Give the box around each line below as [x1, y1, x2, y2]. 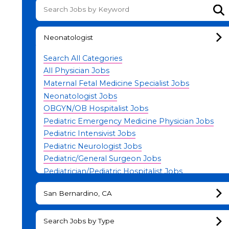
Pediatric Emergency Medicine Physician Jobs [43, 116, 214, 126]
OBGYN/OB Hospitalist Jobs [43, 104, 148, 113]
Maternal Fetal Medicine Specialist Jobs [43, 78, 189, 88]
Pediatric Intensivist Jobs [43, 129, 135, 139]
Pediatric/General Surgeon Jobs [43, 154, 161, 164]
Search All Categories [43, 53, 122, 63]
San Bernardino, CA [43, 189, 112, 197]
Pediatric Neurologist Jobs [43, 141, 142, 151]
